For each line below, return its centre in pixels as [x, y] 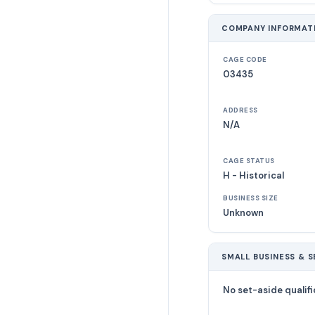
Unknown [243, 213]
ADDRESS [240, 110]
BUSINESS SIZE [251, 198]
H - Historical [253, 175]
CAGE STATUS [249, 161]
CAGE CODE [245, 60]
